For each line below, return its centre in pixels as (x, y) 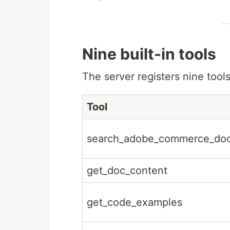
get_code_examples (135, 203)
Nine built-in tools (149, 54)
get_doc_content (127, 171)
